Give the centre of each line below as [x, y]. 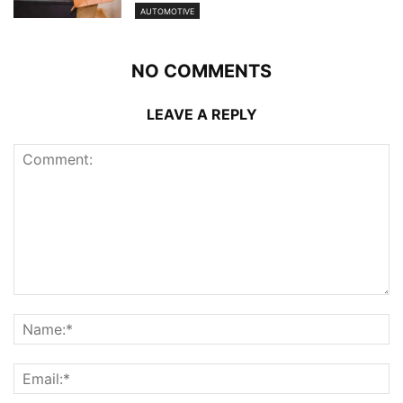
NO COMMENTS [201, 71]
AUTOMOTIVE [167, 11]
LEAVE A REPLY [201, 114]
